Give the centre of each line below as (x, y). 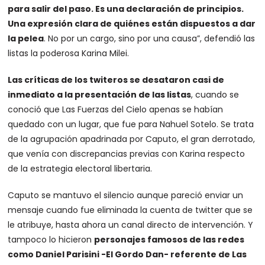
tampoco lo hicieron (51, 239)
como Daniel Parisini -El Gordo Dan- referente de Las (127, 254)
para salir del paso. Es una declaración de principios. (126, 9)
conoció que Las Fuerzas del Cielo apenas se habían (116, 109)
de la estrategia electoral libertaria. (80, 168)
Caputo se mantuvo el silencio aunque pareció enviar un (126, 195)
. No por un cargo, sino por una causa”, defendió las (150, 38)
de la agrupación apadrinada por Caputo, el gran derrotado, (132, 139)
